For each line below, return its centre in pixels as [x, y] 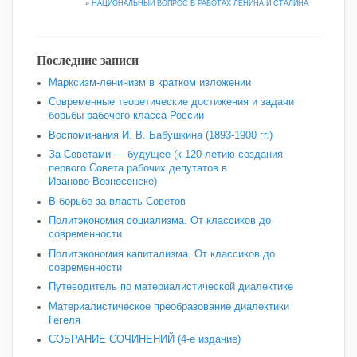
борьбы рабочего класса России [126, 116]
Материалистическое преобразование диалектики [169, 306]
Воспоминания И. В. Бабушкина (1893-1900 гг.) [161, 135]
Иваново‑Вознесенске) [103, 182]
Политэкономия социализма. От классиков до [160, 221]
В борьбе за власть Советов [117, 201]
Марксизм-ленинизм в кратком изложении [150, 82]
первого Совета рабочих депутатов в [138, 169]
